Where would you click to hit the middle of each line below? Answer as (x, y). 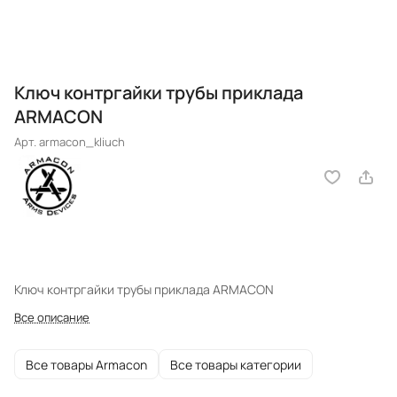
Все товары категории (236, 364)
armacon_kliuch (82, 142)
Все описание (52, 318)
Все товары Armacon (86, 364)
